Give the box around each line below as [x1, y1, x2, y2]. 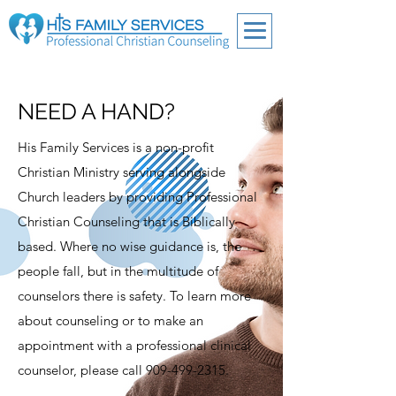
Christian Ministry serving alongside [18, 164, 225, 180]
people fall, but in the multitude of [18, 263, 218, 279]
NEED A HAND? [18, 98, 175, 125]
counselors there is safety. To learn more [18, 287, 251, 304]
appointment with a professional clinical [18, 337, 251, 354]
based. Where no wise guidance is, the [18, 238, 241, 255]
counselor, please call [18, 362, 146, 378]
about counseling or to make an [18, 312, 203, 329]
